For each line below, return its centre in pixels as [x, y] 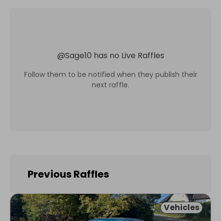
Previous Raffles [68, 174]
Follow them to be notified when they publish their [110, 74]
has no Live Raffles [129, 55]
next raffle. [110, 85]
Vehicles [182, 207]
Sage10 [78, 55]
